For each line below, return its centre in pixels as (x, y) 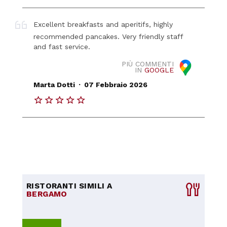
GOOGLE (159, 70)
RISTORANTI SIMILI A (69, 186)
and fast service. (62, 46)
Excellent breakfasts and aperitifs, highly (103, 24)
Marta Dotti (54, 85)
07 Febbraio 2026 (116, 85)
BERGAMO (47, 194)
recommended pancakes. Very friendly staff (108, 36)
